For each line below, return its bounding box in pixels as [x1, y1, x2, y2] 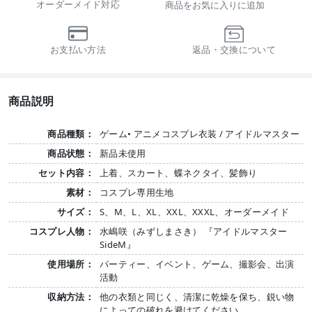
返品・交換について [192, 43, 276, 56]
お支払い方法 [50, 43, 106, 56]
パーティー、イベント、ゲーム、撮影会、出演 [100, 257, 295, 270]
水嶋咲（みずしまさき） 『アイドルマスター [100, 224, 288, 237]
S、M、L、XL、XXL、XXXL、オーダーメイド [100, 205, 289, 218]
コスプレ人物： [29, 224, 94, 237]
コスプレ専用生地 [100, 185, 174, 198]
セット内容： [38, 166, 94, 179]
